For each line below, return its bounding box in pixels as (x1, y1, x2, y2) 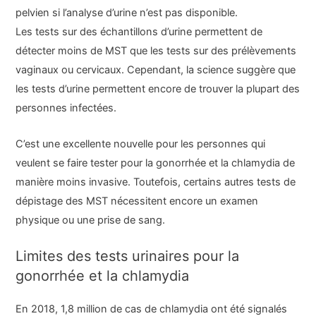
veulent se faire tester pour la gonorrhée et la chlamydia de (16, 156, 296, 169)
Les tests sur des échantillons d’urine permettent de (16, 25, 263, 39)
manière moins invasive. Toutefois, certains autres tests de (16, 175, 296, 188)
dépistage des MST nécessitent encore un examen (16, 194, 259, 207)
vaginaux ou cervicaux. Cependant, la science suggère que (16, 63, 296, 77)
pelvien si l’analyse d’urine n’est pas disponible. (16, 6, 238, 20)
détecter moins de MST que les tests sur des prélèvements (16, 44, 297, 58)
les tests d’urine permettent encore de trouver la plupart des (16, 83, 300, 96)
